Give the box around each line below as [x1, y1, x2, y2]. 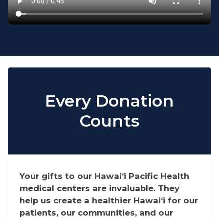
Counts [79, 111, 139, 131]
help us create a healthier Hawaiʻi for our [20, 196, 198, 206]
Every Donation [44, 91, 174, 111]
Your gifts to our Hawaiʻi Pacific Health [20, 171, 189, 181]
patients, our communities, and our [20, 208, 173, 218]
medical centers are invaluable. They [20, 183, 179, 194]
